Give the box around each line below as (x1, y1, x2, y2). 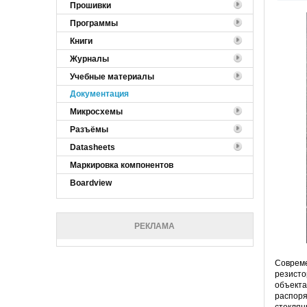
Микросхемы (70, 106, 123, 116)
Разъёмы (70, 124, 108, 134)
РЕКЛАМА (134, 221, 175, 231)
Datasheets (70, 142, 115, 152)
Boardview (70, 177, 112, 188)
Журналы (70, 53, 109, 64)
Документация (70, 88, 129, 99)
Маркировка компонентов (70, 160, 173, 170)
